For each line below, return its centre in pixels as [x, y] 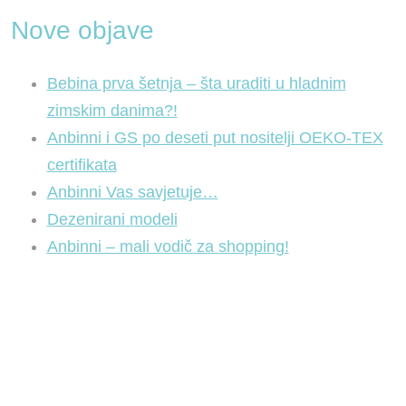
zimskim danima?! [112, 111]
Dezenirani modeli [112, 219]
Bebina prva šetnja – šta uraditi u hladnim [196, 83]
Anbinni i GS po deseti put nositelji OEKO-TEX [215, 138]
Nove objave [82, 30]
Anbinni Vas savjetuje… [132, 192]
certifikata [82, 165]
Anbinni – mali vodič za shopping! [168, 246]
